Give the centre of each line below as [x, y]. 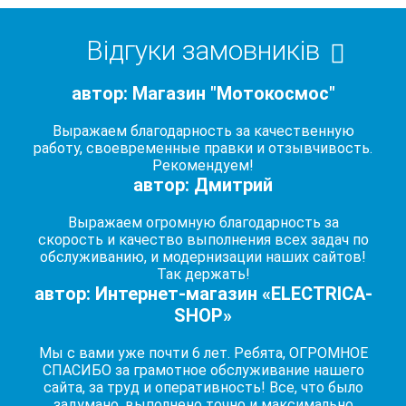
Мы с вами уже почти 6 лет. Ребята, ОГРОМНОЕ [203, 353]
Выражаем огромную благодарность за [203, 222]
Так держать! [203, 274]
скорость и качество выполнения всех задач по [203, 240]
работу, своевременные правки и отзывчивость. [203, 148]
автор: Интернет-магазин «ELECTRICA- [203, 294]
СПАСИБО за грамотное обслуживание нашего [203, 370]
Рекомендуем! [203, 165]
